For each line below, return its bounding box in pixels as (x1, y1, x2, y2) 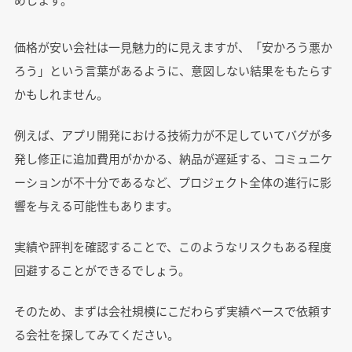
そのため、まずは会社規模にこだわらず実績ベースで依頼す (13, 302, 332, 320)
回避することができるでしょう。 (13, 262, 190, 279)
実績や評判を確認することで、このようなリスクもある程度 (13, 238, 332, 255)
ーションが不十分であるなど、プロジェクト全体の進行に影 (13, 174, 332, 191)
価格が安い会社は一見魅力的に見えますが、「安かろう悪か (13, 38, 332, 56)
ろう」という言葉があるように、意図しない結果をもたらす (13, 62, 332, 79)
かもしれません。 (13, 86, 108, 103)
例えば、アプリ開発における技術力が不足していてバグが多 (13, 126, 332, 144)
